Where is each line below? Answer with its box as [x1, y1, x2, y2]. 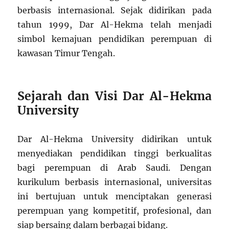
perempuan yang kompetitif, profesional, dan [17, 205, 212, 216]
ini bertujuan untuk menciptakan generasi [17, 191, 212, 201]
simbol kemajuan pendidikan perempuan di [17, 33, 212, 44]
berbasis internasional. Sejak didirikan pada [17, 5, 212, 15]
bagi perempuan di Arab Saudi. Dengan [17, 162, 212, 173]
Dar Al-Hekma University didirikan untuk [17, 133, 212, 144]
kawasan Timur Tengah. [17, 48, 116, 58]
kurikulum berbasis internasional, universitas [17, 176, 212, 187]
